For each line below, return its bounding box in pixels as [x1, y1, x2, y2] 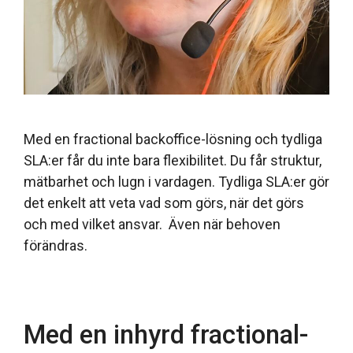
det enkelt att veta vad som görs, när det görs [24, 194, 304, 211]
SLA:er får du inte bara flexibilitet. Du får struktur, [24, 151, 321, 169]
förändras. [24, 236, 87, 254]
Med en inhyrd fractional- [24, 318, 308, 350]
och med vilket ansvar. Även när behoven [24, 215, 281, 232]
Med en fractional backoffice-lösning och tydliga [24, 130, 322, 147]
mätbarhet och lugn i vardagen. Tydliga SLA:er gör [24, 173, 329, 190]
